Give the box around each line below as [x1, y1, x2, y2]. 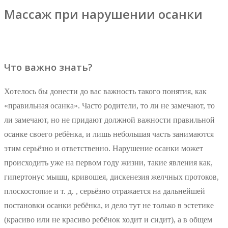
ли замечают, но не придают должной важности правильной [4, 116, 215, 125]
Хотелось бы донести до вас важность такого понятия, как [4, 87, 207, 96]
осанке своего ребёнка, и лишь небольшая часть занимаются [4, 130, 214, 139]
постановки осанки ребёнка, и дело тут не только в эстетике [4, 201, 214, 210]
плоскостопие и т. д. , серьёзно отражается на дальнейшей [4, 187, 205, 196]
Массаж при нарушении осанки [4, 6, 203, 23]
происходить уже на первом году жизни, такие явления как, [4, 158, 213, 167]
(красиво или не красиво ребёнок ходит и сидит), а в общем [4, 215, 212, 224]
